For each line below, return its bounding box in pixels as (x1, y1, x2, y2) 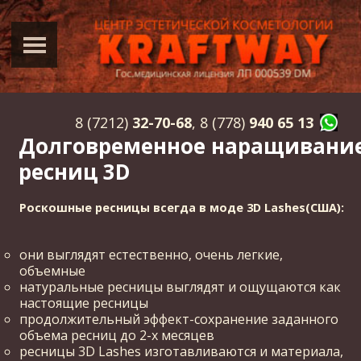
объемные (19, 261, 85, 280)
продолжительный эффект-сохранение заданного (19, 309, 338, 328)
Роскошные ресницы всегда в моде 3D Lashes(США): (19, 199, 344, 215)
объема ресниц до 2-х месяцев (19, 326, 214, 344)
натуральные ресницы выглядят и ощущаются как (19, 277, 341, 296)
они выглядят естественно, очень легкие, (19, 245, 283, 263)
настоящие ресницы (19, 293, 148, 312)
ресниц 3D (19, 156, 131, 186)
